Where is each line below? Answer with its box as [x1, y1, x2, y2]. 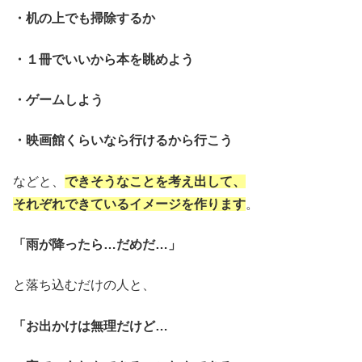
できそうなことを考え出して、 [65, 174, 246, 188]
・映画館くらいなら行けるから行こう [13, 133, 233, 148]
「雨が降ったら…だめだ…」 [13, 238, 181, 252]
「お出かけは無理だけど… [13, 318, 168, 333]
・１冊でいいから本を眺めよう [13, 52, 194, 66]
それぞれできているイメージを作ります [13, 196, 246, 211]
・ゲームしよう [13, 92, 103, 107]
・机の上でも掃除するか [13, 11, 155, 26]
